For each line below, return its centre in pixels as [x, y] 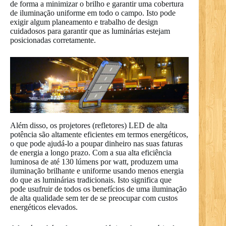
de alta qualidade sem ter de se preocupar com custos [94, 198]
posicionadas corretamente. [53, 40]
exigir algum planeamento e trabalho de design [84, 22]
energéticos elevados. [44, 207]
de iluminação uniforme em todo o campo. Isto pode [93, 13]
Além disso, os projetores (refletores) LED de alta [89, 125]
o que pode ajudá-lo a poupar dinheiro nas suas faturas [96, 143]
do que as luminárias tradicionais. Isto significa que [91, 180]
